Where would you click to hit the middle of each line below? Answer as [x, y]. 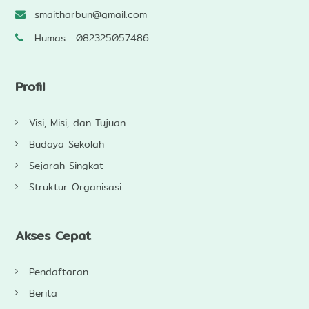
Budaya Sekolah [66, 144]
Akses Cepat [57, 235]
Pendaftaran [58, 271]
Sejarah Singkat [66, 166]
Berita [43, 293]
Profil [33, 87]
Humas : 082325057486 [91, 38]
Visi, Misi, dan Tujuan [77, 123]
